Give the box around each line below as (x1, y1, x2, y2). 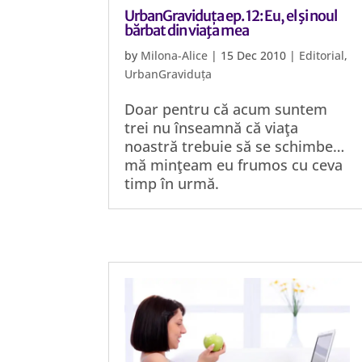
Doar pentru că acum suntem (124, 99, 328, 119)
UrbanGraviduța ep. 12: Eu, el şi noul (124, 6, 338, 25)
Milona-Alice (141, 48, 208, 63)
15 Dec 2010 (221, 48, 287, 63)
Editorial (299, 48, 345, 63)
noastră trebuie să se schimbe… (124, 137, 345, 156)
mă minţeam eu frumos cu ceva (124, 155, 343, 175)
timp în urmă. (124, 174, 220, 193)
